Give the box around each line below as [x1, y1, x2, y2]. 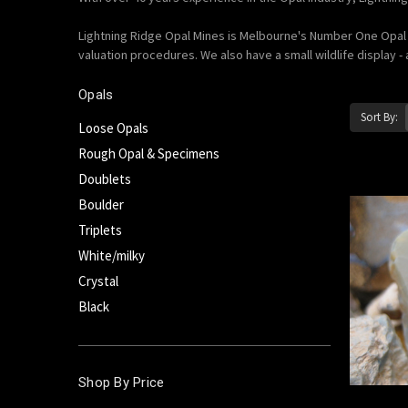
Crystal [78, 271, 118, 290]
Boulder [78, 195, 124, 213]
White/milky [78, 246, 145, 264]
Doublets [78, 169, 131, 188]
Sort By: [361, 108, 399, 125]
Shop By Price [78, 373, 165, 391]
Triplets [78, 220, 122, 239]
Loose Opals [78, 118, 148, 137]
